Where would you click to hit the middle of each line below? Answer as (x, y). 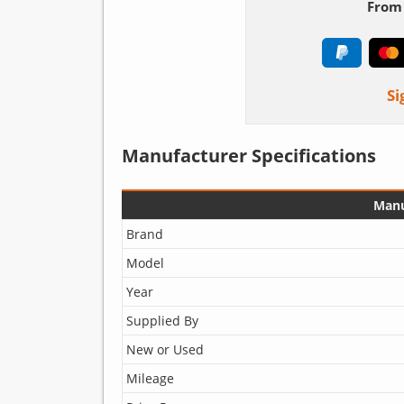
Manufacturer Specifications (248, 155)
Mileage (150, 378)
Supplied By (162, 320)
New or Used (165, 349)
